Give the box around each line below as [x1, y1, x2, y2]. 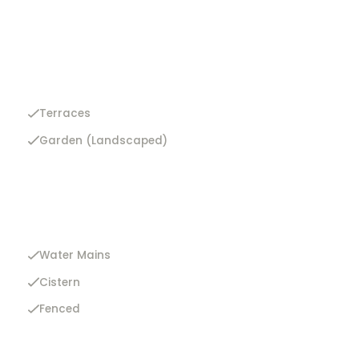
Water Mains [38, 248, 111, 263]
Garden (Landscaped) [38, 132, 167, 148]
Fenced [38, 301, 80, 317]
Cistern [38, 274, 80, 290]
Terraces [38, 106, 91, 121]
